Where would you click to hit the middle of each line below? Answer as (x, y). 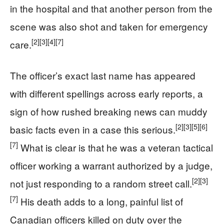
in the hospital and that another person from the (111, 8)
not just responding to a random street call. (101, 183)
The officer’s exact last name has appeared (103, 75)
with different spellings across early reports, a (106, 93)
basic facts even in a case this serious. (93, 129)
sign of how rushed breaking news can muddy (109, 111)
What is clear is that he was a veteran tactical (115, 147)
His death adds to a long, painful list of (100, 201)
